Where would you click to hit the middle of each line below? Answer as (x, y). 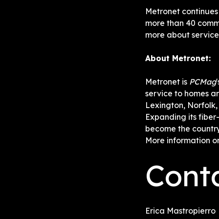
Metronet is (167, 82)
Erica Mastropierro (180, 211)
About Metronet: (178, 58)
